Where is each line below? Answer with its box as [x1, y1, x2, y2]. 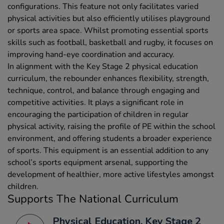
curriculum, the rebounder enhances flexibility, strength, [7, 73, 209, 84]
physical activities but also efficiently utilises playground [7, 13, 210, 24]
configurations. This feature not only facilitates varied [7, 1, 198, 12]
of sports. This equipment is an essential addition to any [7, 145, 208, 156]
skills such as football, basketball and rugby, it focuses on [7, 37, 213, 48]
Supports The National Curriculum [7, 191, 178, 207]
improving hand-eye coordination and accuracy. [7, 49, 174, 60]
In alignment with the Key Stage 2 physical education [7, 61, 198, 72]
